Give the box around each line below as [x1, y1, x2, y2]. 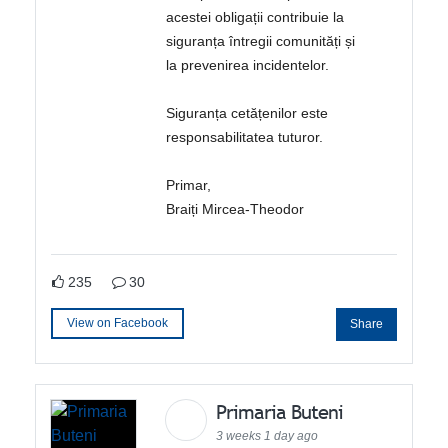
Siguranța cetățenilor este [166, 105, 329, 122]
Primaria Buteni [216, 399, 349, 426]
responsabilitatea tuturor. [166, 129, 324, 146]
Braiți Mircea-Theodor [166, 201, 305, 218]
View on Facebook [67, 316, 169, 331]
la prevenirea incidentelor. [166, 57, 330, 74]
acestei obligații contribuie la [166, 9, 345, 26]
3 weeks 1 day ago [216, 429, 319, 444]
